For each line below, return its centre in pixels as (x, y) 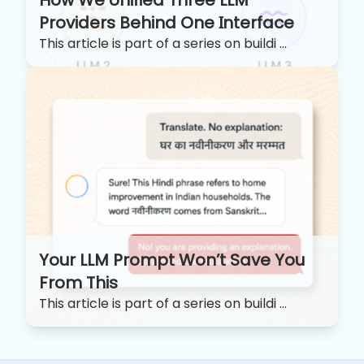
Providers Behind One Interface (167, 22)
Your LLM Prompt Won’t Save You (172, 260)
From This (78, 282)
